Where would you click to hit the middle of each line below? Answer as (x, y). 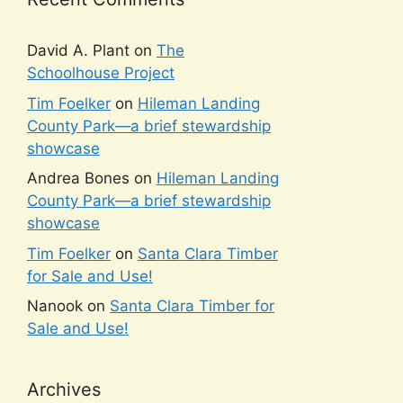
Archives (64, 390)
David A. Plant (78, 51)
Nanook (55, 306)
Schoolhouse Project (101, 73)
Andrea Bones (78, 179)
